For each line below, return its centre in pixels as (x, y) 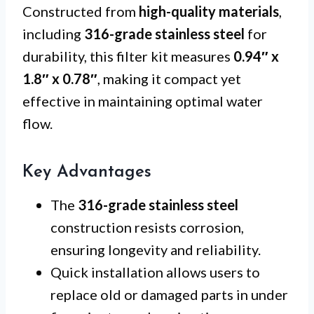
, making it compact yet (169, 78)
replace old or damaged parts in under (169, 294)
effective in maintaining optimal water (143, 101)
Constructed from (81, 11)
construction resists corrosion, (147, 227)
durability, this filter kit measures (128, 56)
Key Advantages (87, 172)
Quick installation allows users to (155, 272)
